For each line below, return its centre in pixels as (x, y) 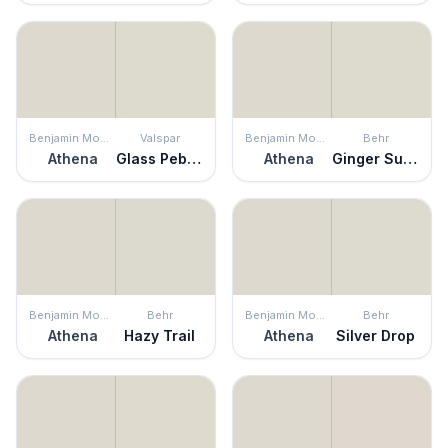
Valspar (159, 138)
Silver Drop (375, 335)
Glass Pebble (194, 158)
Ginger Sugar (410, 158)
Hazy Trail (159, 335)
